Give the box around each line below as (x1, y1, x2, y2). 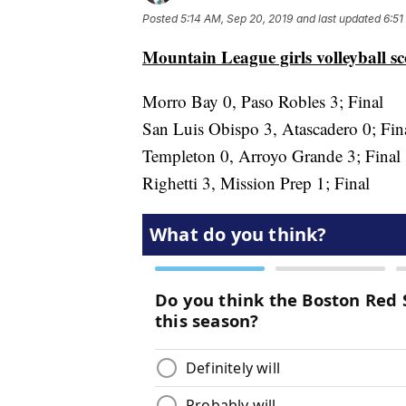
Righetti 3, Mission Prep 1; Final (142, 170, 370, 194)
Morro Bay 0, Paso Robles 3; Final (142, 89, 383, 112)
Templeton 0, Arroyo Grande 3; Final (142, 143, 401, 167)
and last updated (296, 11, 381, 25)
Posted (142, 11, 180, 25)
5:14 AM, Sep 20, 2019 (180, 11, 293, 25)
